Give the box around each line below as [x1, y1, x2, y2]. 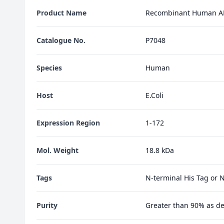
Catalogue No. [36, 35, 85, 45]
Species [36, 63, 62, 73]
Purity [36, 200, 57, 210]
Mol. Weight [36, 145, 78, 155]
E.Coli [145, 90, 163, 100]
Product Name [36, 8, 86, 18]
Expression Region [36, 118, 100, 128]
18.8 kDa [145, 145, 174, 155]
